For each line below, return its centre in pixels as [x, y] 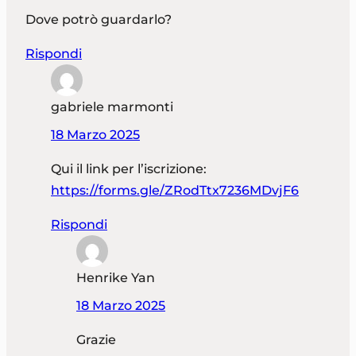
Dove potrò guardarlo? [99, 20]
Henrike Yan [116, 278]
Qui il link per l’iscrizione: [129, 169]
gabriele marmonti [112, 107]
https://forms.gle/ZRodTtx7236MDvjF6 [175, 191]
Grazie [96, 340]
